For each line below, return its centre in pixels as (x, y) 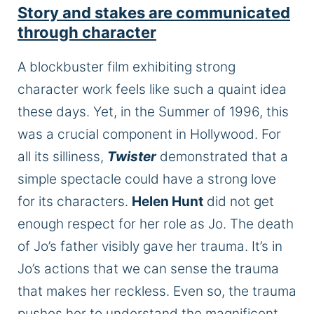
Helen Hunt (168, 202)
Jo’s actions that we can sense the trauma (148, 269)
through (50, 33)
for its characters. (75, 202)
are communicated (219, 13)
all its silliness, (62, 157)
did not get (239, 202)
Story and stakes (83, 13)
